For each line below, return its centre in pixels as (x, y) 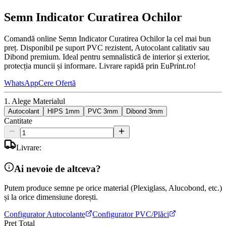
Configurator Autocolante (45, 214)
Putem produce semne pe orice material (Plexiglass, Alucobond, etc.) (113, 188)
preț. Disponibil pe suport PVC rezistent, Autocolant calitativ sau (107, 47)
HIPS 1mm (64, 111)
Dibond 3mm (145, 111)
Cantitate (18, 121)
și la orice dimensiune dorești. (51, 197)
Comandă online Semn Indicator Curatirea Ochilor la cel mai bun (107, 38)
